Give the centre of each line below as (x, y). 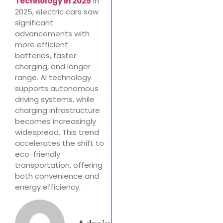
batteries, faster (46, 56)
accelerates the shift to (59, 143)
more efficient (42, 45)
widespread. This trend (57, 132)
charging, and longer (53, 67)
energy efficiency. (48, 187)
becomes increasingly (56, 121)
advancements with (52, 34)
